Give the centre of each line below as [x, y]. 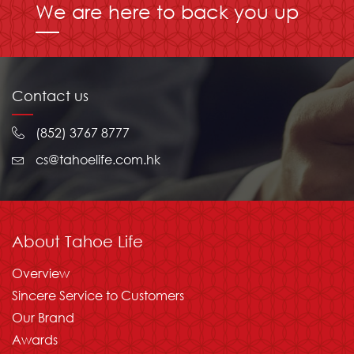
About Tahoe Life [77, 241]
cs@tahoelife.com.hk [98, 159]
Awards [35, 339]
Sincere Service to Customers [98, 295]
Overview [41, 273]
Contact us [50, 95]
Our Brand [43, 317]
